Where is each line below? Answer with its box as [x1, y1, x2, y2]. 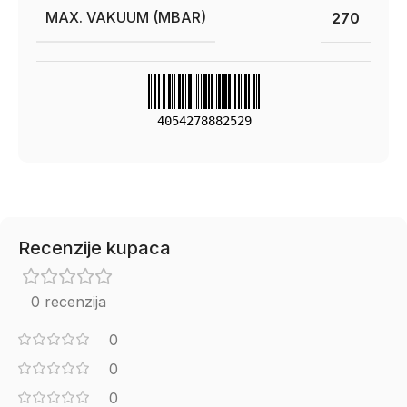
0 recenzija [30, 293, 106, 311]
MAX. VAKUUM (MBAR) [45, 8, 206, 26]
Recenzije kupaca [18, 237, 171, 259]
